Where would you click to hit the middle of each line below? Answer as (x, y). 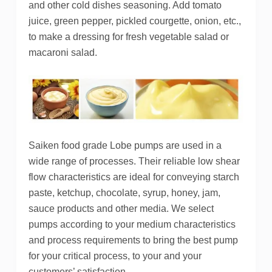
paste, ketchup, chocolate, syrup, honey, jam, (124, 192)
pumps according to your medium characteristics (132, 224)
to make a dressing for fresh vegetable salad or (128, 37)
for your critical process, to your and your (115, 256)
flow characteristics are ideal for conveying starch (134, 177)
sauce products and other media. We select (121, 208)
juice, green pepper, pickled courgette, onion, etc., (134, 21)
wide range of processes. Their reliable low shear (134, 161)
